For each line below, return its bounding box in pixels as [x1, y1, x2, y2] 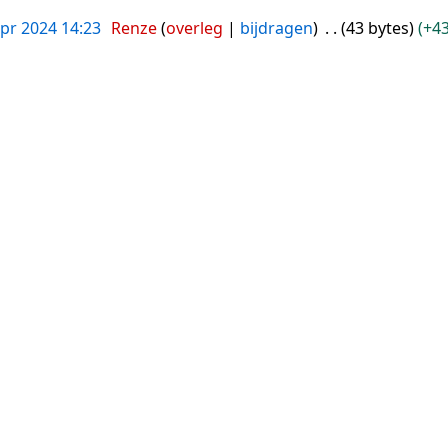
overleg [165, 17, 223, 40]
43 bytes [346, 17, 410, 40]
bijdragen [239, 17, 313, 40]
